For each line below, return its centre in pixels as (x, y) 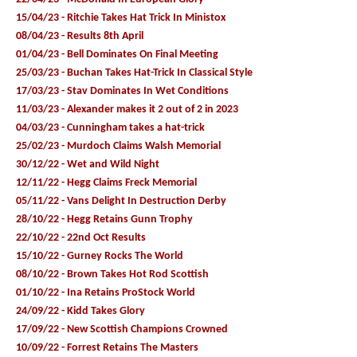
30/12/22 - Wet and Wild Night (88, 164)
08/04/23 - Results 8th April (80, 36)
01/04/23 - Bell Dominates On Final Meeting (117, 54)
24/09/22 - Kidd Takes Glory (80, 311)
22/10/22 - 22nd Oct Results (81, 237)
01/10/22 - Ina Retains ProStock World (106, 292)
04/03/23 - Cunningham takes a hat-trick (110, 127)
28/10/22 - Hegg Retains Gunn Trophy (104, 219)
